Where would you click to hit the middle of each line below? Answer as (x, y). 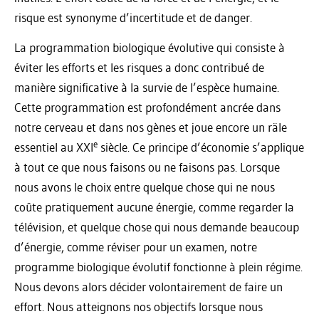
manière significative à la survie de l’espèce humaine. (147, 87)
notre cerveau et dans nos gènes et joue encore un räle (151, 127)
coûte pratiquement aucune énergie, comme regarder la (154, 206)
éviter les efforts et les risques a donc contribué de (139, 67)
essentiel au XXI (54, 147)
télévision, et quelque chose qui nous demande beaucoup (157, 226)
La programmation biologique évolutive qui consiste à (150, 47)
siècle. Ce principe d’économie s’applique (201, 147)
